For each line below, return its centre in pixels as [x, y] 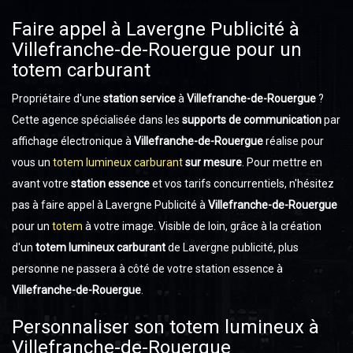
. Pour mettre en [282, 162]
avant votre [41, 184]
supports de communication [251, 120]
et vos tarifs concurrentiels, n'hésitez [242, 184]
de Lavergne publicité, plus [232, 247]
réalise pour [294, 141]
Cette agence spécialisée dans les [96, 120]
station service [139, 98]
